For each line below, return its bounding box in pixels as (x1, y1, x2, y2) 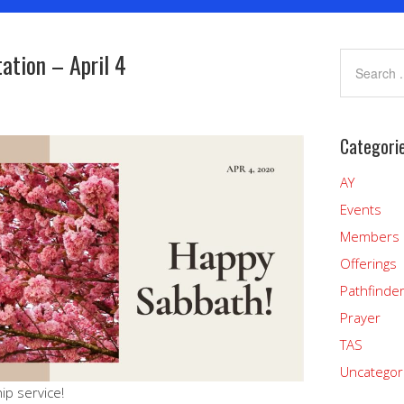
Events (340, 200, 381, 218)
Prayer (340, 308, 381, 326)
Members (340, 227, 399, 245)
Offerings (340, 254, 397, 272)
